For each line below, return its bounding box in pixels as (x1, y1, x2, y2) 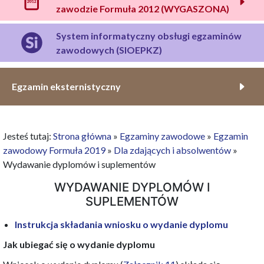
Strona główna (53, 130, 111, 142)
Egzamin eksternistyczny (12, 81, 121, 93)
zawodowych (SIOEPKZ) (56, 44, 162, 55)
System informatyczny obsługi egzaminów (56, 29, 242, 41)
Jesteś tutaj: (3, 130, 53, 142)
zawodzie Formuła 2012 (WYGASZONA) (56, 2, 229, 14)
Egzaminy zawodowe (120, 130, 205, 142)
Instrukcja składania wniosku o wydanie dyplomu (15, 219, 228, 230)
